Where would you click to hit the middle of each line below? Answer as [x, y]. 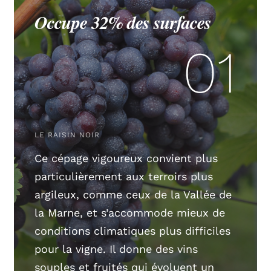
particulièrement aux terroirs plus [124, 176]
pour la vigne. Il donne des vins [116, 249]
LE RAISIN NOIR [67, 135]
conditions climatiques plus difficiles [133, 230]
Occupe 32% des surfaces [123, 22]
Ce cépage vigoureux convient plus [126, 158]
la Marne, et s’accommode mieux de [130, 212]
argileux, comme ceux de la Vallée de [133, 194]
